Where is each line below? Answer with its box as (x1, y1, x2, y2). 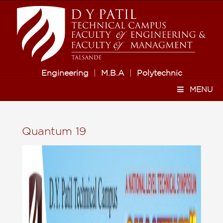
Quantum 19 (22, 127, 86, 137)
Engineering (41, 70, 89, 78)
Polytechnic (136, 70, 182, 78)
